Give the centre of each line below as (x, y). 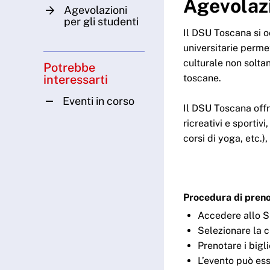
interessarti (76, 80)
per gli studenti (101, 22)
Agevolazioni (96, 10)
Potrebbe (69, 68)
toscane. (202, 78)
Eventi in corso (99, 101)
